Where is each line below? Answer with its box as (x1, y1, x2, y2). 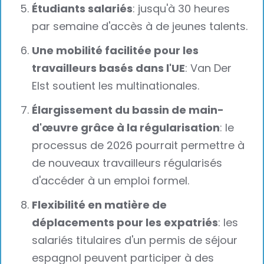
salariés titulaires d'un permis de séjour (32, 232, 238, 247)
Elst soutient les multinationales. (32, 78, 200, 94)
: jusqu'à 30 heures (133, 1, 230, 16)
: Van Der (185, 61, 232, 76)
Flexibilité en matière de (32, 197, 167, 212)
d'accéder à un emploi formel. (32, 173, 190, 188)
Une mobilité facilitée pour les (32, 43, 199, 58)
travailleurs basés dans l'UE (32, 61, 186, 76)
